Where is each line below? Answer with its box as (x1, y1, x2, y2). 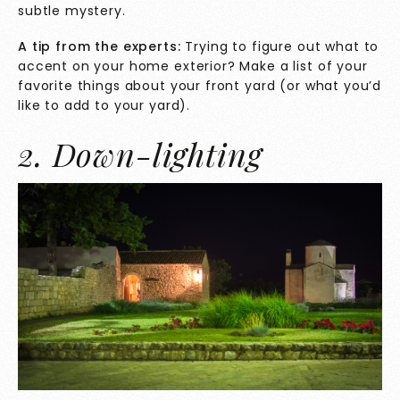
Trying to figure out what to (180, 37, 379, 56)
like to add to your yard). (18, 96, 191, 115)
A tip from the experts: (18, 37, 181, 56)
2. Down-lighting (18, 132, 262, 176)
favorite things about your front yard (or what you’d (18, 77, 382, 96)
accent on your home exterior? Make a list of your (18, 57, 368, 76)
